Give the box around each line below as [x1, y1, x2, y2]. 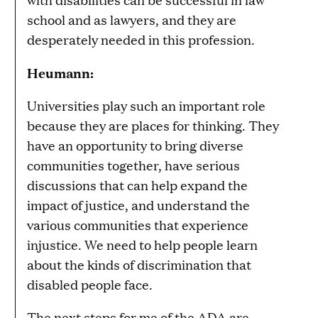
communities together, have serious [27, 155, 240, 174]
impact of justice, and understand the [27, 195, 250, 214]
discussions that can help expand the [27, 175, 248, 194]
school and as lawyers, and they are [27, 10, 236, 28]
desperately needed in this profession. [27, 30, 255, 48]
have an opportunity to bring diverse [27, 136, 243, 154]
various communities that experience [27, 215, 248, 234]
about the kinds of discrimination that [27, 255, 251, 273]
